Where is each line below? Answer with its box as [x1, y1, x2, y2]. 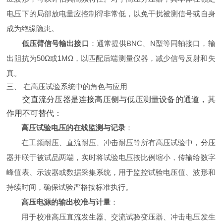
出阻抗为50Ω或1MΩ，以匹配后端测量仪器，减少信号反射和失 [6, 54, 216, 62]
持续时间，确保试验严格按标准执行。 [6, 183, 133, 191]
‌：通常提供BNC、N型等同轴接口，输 [89, 39, 216, 48]
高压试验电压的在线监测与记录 [21, 123, 126, 132]
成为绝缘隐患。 [6, 24, 59, 33]
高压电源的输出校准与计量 [21, 198, 111, 206]
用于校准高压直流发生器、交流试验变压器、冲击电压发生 [21, 213, 216, 221]
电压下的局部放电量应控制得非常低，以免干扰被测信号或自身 [6, 9, 216, 18]
